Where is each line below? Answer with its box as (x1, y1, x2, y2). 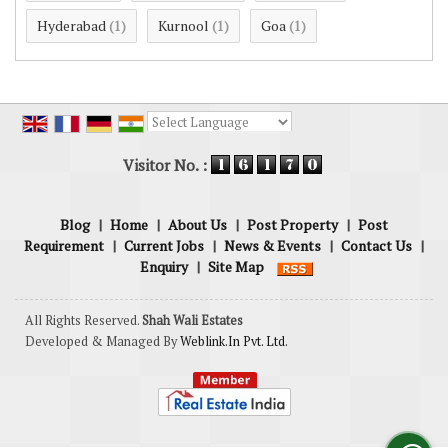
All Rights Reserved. (25, 312, 142, 329)
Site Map (208, 257, 264, 277)
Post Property (247, 215, 338, 235)
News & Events (224, 236, 321, 256)
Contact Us (341, 236, 412, 256)
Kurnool (158, 16, 209, 35)
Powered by (147, 134, 223, 153)
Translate (268, 134, 330, 153)
